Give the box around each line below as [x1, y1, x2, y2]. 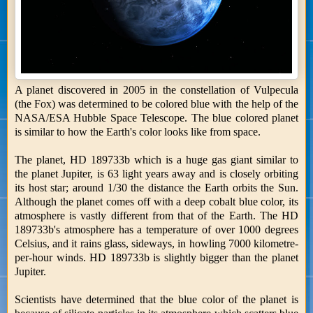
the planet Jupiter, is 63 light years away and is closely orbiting [15, 167, 298, 180]
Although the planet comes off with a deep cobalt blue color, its [15, 195, 298, 208]
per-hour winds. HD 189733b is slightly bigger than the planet [15, 251, 298, 263]
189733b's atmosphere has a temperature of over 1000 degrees [15, 223, 298, 235]
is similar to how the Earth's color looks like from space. [15, 125, 261, 138]
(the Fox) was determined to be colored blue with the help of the [15, 97, 298, 110]
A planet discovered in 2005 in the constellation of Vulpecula [15, 83, 298, 96]
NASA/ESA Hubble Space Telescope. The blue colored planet [15, 111, 298, 124]
